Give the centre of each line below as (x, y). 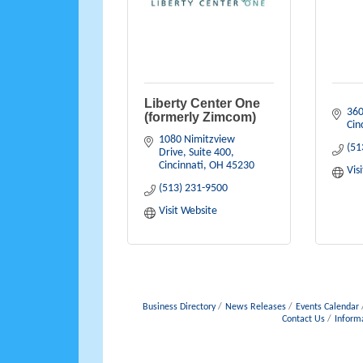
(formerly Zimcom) (200, 117)
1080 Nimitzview (196, 140)
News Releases (255, 307)
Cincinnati (181, 166)
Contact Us (303, 319)
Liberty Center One (202, 103)
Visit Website (188, 211)
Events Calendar (327, 307)
